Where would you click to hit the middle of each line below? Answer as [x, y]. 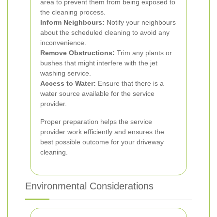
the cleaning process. [73, 12]
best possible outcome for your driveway [102, 142]
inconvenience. [63, 43]
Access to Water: [68, 83]
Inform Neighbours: [72, 22]
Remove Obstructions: [77, 53]
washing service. [66, 73]
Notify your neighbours [140, 22]
